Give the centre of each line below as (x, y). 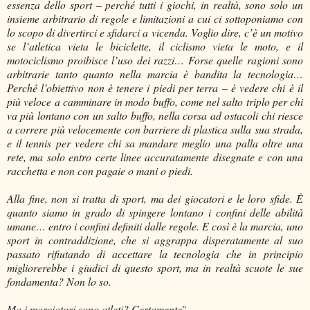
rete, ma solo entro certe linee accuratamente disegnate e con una (155, 157)
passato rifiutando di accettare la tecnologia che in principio (155, 254)
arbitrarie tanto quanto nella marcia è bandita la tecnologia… (155, 74)
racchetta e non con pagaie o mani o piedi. (100, 171)
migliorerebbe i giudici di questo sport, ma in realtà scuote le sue (155, 268)
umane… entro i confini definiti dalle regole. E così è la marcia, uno (155, 226)
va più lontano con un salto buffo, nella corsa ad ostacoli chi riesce (155, 116)
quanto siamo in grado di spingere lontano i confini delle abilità (155, 212)
